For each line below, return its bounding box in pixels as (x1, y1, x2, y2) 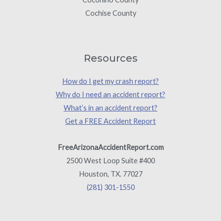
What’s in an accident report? (64, 104, 157, 112)
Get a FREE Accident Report (65, 117, 156, 126)
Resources (83, 52, 138, 65)
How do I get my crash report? (62, 77, 159, 86)
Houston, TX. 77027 (78, 169, 143, 178)
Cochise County (85, 8, 136, 17)
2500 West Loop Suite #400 (66, 156, 155, 165)
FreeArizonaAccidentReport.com (57, 143, 164, 151)
